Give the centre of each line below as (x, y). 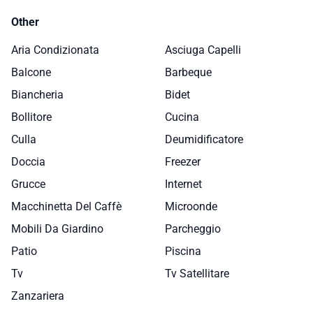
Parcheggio (193, 228)
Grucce (28, 184)
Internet (183, 184)
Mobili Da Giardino (57, 228)
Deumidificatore (204, 139)
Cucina (182, 117)
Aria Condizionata (55, 50)
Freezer (183, 161)
